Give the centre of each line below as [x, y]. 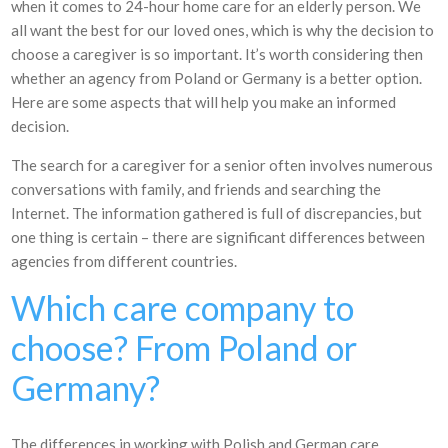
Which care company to [183, 307]
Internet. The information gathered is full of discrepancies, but [217, 213]
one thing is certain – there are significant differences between [218, 237]
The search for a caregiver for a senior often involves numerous [222, 165]
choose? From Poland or [184, 347]
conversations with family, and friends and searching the [196, 189]
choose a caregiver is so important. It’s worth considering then [217, 54]
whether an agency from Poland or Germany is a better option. [217, 78]
